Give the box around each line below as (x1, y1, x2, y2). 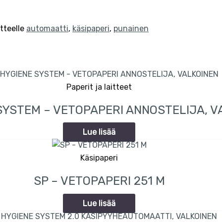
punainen (113, 23, 149, 33)
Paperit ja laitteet (66, 82, 132, 92)
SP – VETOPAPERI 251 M (33, 174, 165, 188)
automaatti (26, 23, 68, 33)
